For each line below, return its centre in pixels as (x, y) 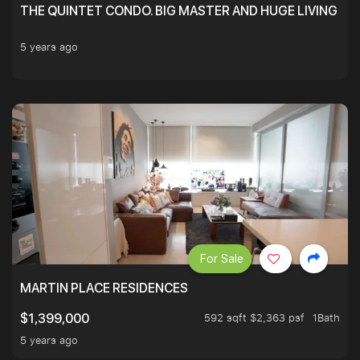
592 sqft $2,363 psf (254, 318)
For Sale (222, 259)
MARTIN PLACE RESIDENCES (104, 288)
